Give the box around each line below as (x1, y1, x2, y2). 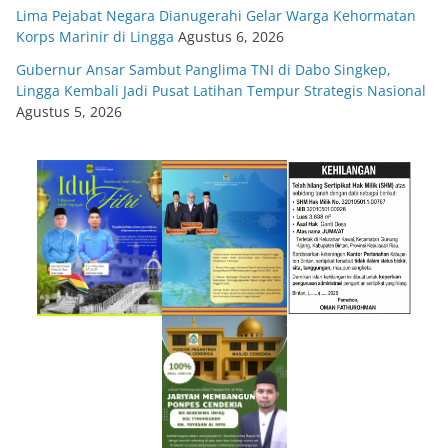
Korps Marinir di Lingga (16, 26, 174, 46)
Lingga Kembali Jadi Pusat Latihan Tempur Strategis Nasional (16, 80, 426, 100)
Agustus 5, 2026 (16, 101, 122, 121)
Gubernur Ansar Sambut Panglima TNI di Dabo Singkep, (16, 59, 391, 79)
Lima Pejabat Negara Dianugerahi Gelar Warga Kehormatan (16, 5, 416, 25)
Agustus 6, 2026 (178, 26, 284, 46)
